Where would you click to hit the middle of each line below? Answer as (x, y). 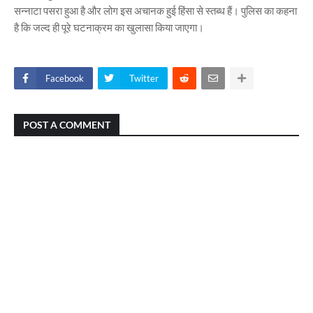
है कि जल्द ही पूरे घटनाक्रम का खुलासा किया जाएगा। (109, 27)
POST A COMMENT (67, 125)
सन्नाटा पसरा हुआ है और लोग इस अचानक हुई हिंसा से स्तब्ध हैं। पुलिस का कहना (155, 10)
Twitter (144, 78)
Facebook (65, 78)
